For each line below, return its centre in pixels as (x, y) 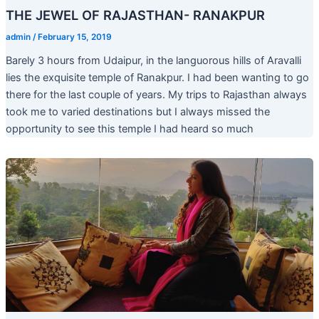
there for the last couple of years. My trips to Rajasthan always (156, 94)
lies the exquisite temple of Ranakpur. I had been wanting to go (157, 77)
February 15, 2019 (74, 37)
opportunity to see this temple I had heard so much (129, 129)
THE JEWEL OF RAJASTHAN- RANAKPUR (135, 15)
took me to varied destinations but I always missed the (137, 111)
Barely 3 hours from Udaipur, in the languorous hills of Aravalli (153, 60)
